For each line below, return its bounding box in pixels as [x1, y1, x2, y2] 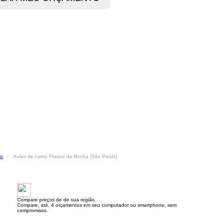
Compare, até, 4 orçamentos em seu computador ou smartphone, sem [17, 202, 177, 208]
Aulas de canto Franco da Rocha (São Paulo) [13, 154, 117, 159]
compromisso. [17, 208, 48, 213]
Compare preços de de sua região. [17, 197, 96, 202]
